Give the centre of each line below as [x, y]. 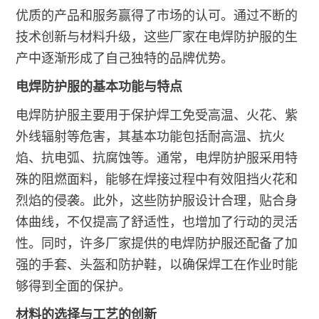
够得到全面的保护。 [74, 287]
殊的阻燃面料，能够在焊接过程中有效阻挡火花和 [157, 180]
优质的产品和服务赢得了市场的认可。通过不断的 [157, 16]
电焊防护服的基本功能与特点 [99, 87]
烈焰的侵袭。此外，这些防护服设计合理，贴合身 [157, 201]
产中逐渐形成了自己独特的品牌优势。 [125, 59]
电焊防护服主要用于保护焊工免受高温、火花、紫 [157, 116]
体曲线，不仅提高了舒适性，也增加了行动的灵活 [157, 223]
